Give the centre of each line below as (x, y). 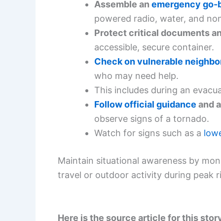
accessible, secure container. (154, 47)
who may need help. (136, 75)
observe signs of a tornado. (152, 118)
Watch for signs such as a (149, 133)
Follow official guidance (145, 104)
